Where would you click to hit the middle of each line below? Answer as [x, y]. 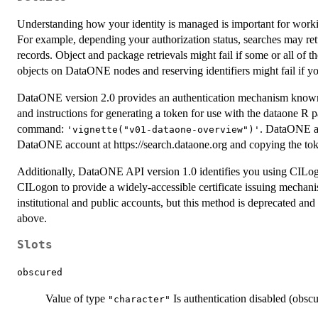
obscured [40, 272]
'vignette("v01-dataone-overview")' [163, 129]
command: [42, 128]
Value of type [77, 298]
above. [32, 218]
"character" [139, 299]
